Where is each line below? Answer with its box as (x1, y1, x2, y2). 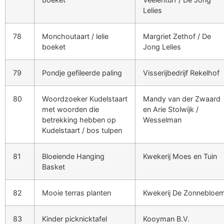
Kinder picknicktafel (42, 214, 107, 223)
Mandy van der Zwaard (143, 94, 220, 103)
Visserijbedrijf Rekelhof (143, 68, 219, 77)
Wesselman (143, 115, 181, 124)
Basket (42, 162, 65, 171)
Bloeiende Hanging (42, 151, 104, 160)
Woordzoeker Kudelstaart (42, 94, 127, 103)
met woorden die (42, 104, 99, 113)
